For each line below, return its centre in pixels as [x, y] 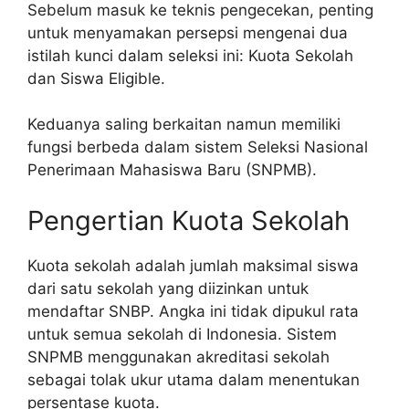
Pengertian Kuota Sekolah [189, 220]
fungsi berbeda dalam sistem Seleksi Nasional [198, 147]
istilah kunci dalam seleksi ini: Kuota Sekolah [190, 55]
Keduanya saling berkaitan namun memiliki [184, 125]
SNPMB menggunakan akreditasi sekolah [178, 357]
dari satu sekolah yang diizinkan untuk [168, 288]
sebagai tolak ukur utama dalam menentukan [194, 379]
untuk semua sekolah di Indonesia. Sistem [182, 334]
